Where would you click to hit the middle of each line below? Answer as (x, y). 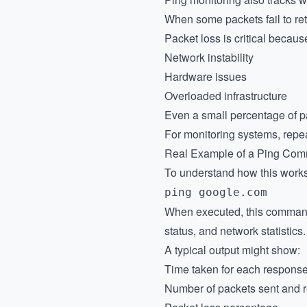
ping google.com (216, 192)
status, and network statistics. (235, 231)
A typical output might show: (232, 250)
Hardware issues (206, 76)
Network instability (209, 57)
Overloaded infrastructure (226, 96)
